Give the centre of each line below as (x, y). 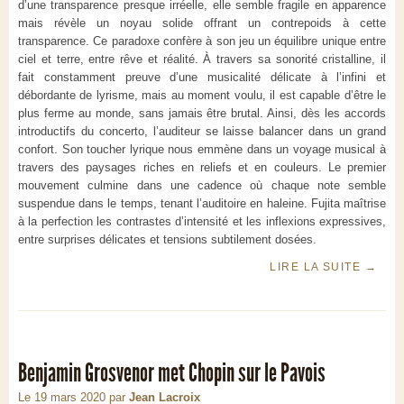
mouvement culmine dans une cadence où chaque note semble (202, 186)
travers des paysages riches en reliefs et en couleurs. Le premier (202, 168)
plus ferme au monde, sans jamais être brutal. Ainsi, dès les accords (202, 114)
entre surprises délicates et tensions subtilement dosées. (167, 240)
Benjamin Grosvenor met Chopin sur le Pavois (172, 373)
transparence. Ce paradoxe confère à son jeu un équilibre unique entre (202, 41)
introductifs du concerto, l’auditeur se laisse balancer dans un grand (202, 132)
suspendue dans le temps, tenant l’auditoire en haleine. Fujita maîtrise (202, 204)
